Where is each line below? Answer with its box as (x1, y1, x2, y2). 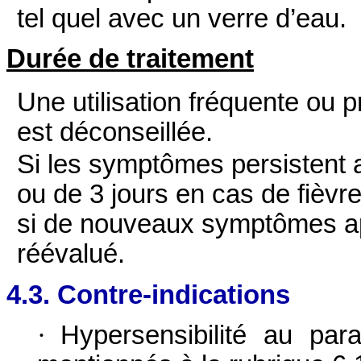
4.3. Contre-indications (6, 280, 290, 309)
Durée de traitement (6, 44, 254, 74)
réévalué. (17, 239, 126, 269)
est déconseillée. (17, 118, 214, 147)
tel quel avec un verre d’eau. (17, 4, 347, 34)
